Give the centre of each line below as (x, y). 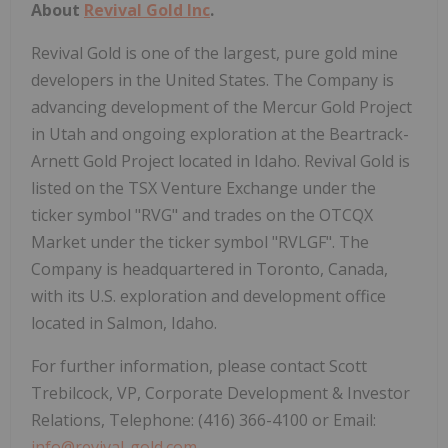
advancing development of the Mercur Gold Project (221, 106)
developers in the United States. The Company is (212, 79)
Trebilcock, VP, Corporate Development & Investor (220, 392)
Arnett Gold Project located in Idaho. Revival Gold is (220, 160)
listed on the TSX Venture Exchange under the (203, 187)
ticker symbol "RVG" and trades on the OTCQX (202, 214)
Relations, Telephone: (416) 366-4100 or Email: (203, 419)
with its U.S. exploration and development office (208, 295)
